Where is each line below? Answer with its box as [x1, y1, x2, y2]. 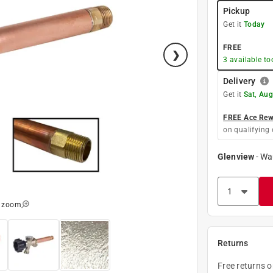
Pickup [223, 5, 250, 16]
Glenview [218, 151, 254, 161]
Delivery [223, 76, 255, 86]
